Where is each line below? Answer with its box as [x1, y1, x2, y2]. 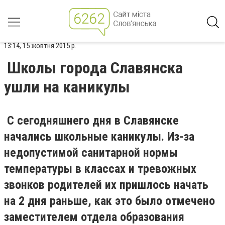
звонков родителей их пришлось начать [4, 178, 208, 192]
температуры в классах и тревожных [4, 162, 196, 176]
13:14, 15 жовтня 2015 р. [4, 41, 76, 50]
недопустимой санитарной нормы [4, 146, 178, 160]
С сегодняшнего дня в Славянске [4, 114, 179, 128]
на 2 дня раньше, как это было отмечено [4, 194, 215, 208]
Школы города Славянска [7, 58, 183, 77]
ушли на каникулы [4, 77, 130, 96]
